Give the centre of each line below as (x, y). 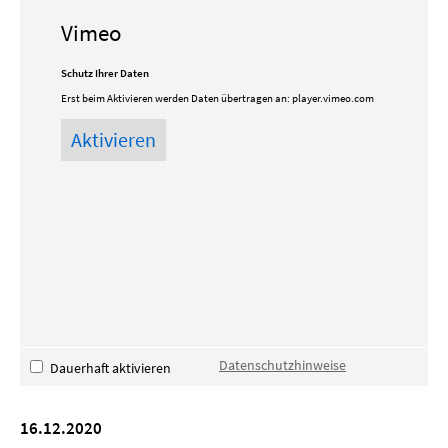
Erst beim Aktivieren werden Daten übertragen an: (176, 98)
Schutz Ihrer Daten (104, 73)
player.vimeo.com (332, 98)
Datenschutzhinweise (282, 365)
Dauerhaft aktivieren (110, 368)
